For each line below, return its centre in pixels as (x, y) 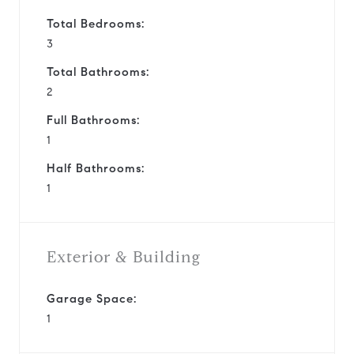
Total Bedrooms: (96, 23)
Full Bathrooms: (93, 120)
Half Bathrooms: (96, 168)
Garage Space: (92, 298)
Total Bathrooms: (98, 72)
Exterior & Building (124, 257)
